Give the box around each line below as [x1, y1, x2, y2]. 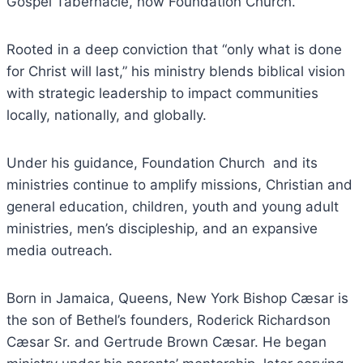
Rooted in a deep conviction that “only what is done [6, 41, 342, 58]
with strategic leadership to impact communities [6, 85, 318, 101]
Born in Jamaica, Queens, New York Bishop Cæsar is [6, 290, 348, 306]
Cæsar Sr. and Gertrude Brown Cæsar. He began [6, 334, 327, 350]
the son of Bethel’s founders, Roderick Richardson [6, 312, 331, 328]
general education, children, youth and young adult [6, 199, 339, 215]
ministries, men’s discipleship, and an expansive [6, 220, 318, 237]
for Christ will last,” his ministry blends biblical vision [6, 63, 345, 79]
